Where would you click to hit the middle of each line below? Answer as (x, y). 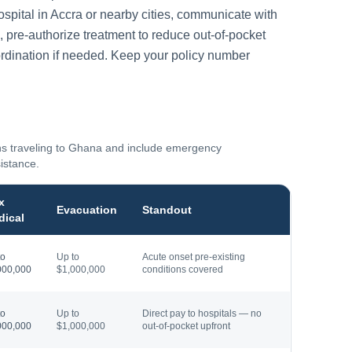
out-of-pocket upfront (186, 326)
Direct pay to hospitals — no (202, 313)
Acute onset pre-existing (194, 257)
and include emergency (162, 148)
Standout (167, 210)
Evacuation (87, 210)
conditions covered (183, 269)
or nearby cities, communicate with (180, 15)
